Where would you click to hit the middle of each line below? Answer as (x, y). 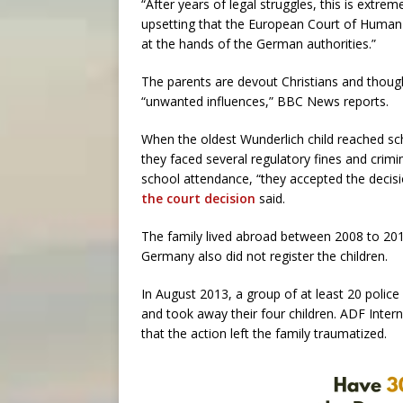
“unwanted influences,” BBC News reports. (265, 101)
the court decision (198, 198)
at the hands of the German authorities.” (259, 44)
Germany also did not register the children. (264, 256)
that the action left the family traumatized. (264, 333)
